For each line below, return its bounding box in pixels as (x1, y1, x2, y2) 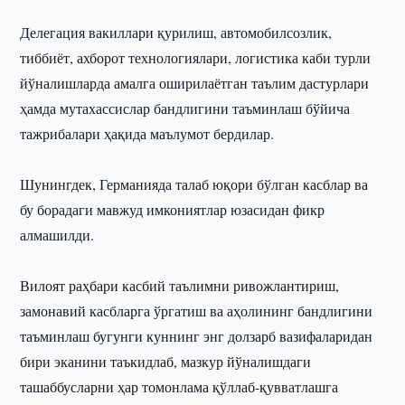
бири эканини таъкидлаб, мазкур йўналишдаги (20, 352, 312, 371)
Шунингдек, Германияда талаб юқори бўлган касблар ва (20, 174, 369, 193)
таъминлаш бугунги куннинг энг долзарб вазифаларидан (20, 326, 373, 345)
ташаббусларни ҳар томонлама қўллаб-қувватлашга (20, 377, 339, 396)
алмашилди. (20, 225, 95, 244)
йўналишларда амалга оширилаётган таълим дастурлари (20, 73, 370, 92)
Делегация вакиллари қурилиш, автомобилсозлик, (20, 23, 333, 42)
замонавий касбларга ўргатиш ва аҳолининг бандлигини (20, 301, 373, 320)
